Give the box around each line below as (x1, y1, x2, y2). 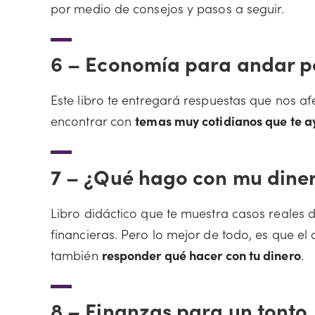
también (51, 245, 102, 264)
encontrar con (51, 112, 136, 129)
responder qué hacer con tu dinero (101, 245, 301, 264)
